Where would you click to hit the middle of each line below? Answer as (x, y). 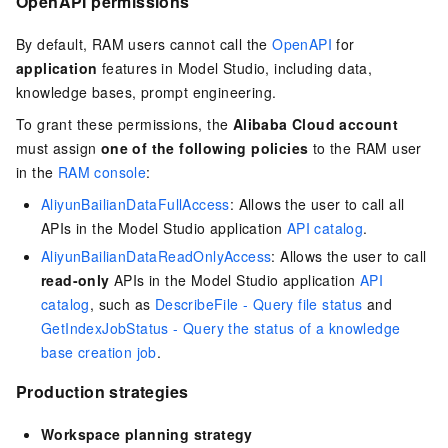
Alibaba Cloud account (315, 124)
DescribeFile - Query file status (258, 304)
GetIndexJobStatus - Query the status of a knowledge (221, 328)
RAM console (102, 172)
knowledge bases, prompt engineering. (146, 92)
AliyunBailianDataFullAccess (135, 204)
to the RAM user (365, 148)
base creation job (99, 352)
